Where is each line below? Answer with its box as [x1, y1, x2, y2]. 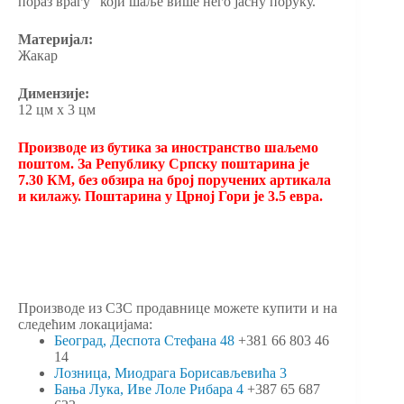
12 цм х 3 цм [18, 101, 96, 117]
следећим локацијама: [18, 316, 152, 332]
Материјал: [18, 31, 93, 47]
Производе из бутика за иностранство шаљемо [18, 139, 318, 155]
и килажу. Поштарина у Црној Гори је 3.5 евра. [18, 188, 323, 204]
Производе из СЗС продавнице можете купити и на [18, 299, 337, 316]
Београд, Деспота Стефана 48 [54, 332, 234, 348]
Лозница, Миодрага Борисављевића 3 [54, 364, 287, 381]
